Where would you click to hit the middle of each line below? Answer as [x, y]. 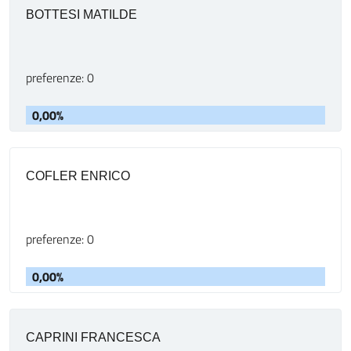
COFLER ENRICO [78, 176]
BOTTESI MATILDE [81, 14]
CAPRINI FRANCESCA [93, 337]
